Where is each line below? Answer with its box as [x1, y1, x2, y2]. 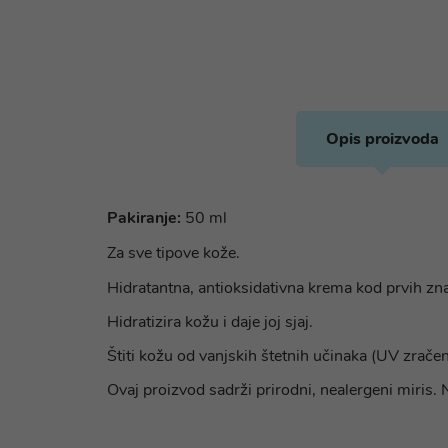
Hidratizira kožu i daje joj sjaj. [107, 311, 313, 333]
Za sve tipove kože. [107, 242, 240, 264]
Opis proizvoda [325, 128, 439, 150]
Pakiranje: [107, 207, 181, 229]
